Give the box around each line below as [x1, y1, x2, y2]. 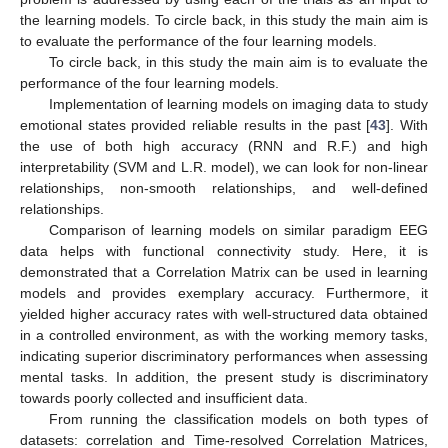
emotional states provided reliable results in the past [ [20, 117, 371, 134]
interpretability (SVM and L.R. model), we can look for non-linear [20, 159, 428, 176]
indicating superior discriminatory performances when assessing [20, 348, 428, 365]
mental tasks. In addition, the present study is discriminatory [20, 369, 428, 386]
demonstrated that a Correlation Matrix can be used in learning [20, 264, 428, 281]
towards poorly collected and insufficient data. [20, 390, 308, 407]
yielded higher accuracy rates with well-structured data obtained [20, 306, 428, 323]
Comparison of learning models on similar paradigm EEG [48, 222, 428, 239]
